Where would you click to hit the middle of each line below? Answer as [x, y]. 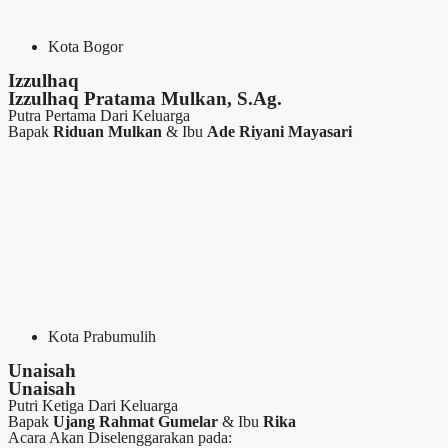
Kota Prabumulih [102, 337]
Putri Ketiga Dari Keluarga [93, 406]
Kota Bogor [85, 47]
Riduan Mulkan [107, 132]
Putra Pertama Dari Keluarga [99, 116]
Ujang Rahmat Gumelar [135, 422]
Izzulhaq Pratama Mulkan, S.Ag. [145, 99]
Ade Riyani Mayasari [279, 132]
